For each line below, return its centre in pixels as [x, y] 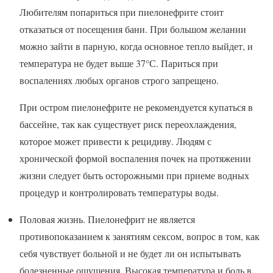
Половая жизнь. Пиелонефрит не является [107, 219]
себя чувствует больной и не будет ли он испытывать [130, 253]
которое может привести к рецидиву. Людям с [115, 141]
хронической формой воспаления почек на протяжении [135, 158]
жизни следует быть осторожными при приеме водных [134, 175]
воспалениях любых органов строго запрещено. [119, 80]
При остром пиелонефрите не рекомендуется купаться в [136, 107]
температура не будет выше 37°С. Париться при [119, 63]
